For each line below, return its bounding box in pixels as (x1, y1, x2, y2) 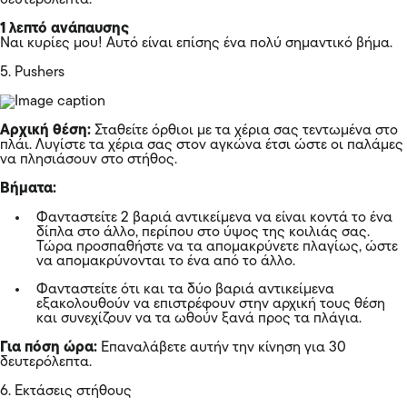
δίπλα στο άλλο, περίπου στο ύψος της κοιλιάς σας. (36, 224, 370, 240)
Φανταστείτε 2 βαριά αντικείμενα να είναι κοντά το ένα (36, 210, 392, 225)
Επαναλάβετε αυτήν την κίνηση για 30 (97, 340, 346, 355)
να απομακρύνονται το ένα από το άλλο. (36, 253, 295, 269)
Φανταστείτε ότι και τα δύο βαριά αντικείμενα (36, 282, 334, 297)
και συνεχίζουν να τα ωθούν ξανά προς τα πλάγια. (36, 311, 362, 326)
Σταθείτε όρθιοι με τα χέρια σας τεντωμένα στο (91, 123, 398, 138)
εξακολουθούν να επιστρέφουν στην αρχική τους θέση (36, 296, 385, 312)
